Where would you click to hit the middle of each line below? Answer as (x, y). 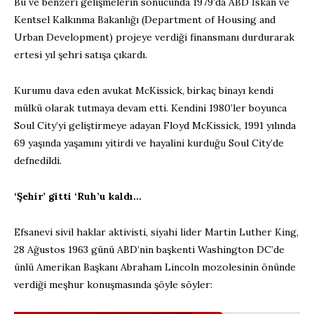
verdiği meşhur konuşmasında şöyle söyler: (113, 284)
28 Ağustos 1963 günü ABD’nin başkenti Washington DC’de (149, 249)
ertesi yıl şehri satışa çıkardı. (81, 54)
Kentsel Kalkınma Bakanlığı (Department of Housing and (145, 19)
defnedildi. (38, 160)
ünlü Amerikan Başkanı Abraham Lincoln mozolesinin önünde (155, 267)
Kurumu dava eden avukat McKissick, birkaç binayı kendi (144, 90)
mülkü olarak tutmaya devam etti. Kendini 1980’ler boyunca (150, 108)
